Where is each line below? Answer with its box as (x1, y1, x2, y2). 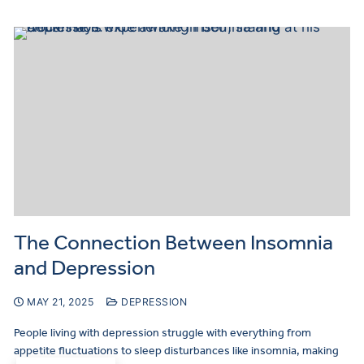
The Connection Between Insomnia (14, 230, 333, 256)
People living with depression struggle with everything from (14, 326, 311, 340)
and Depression (14, 255, 155, 281)
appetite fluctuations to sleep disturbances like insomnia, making (14, 344, 339, 358)
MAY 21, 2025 (27, 296, 93, 309)
